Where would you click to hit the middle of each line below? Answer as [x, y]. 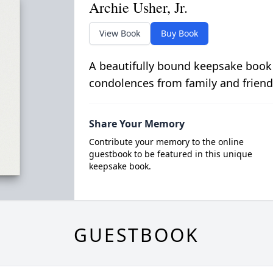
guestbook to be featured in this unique [170, 154]
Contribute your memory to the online [166, 141]
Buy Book [179, 33]
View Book [119, 33]
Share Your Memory [136, 123]
